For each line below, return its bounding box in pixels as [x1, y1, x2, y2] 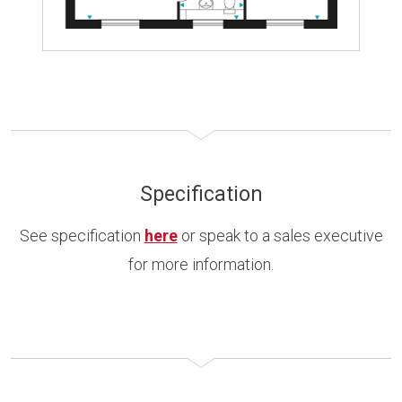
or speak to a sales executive [177, 225, 383, 245]
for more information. [128, 254, 274, 274]
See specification [19, 225, 144, 245]
